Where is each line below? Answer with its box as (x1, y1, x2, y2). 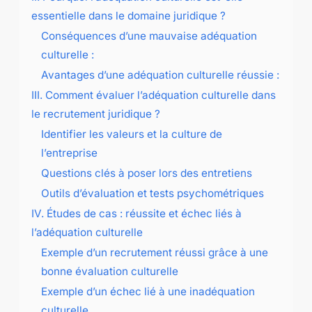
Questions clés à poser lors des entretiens (40, 166, 252, 180)
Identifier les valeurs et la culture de (40, 127, 222, 141)
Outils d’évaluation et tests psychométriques (40, 186, 264, 200)
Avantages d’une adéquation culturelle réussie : (40, 68, 279, 81)
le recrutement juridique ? (31, 107, 160, 120)
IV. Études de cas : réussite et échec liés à (31, 206, 242, 220)
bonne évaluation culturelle (40, 264, 178, 278)
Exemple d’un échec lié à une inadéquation (40, 284, 255, 298)
